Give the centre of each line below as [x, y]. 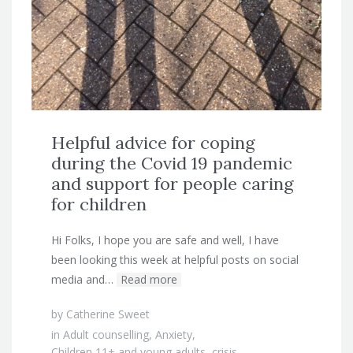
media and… [82, 279]
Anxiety [174, 334]
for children [99, 204]
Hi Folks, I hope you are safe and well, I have [165, 240]
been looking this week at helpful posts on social [175, 259]
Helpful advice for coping [153, 142]
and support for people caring [173, 183]
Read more [149, 279]
